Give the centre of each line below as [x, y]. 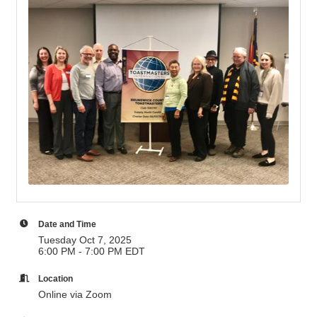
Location [56, 278]
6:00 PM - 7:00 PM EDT [92, 251]
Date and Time [67, 224]
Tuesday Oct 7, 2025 [85, 240]
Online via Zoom [75, 294]
